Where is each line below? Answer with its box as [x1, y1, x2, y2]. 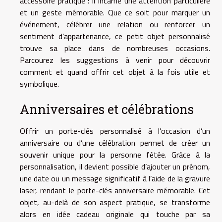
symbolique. [20, 77, 59, 90]
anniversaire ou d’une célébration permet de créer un [20, 136, 210, 149]
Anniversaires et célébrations [20, 101, 194, 117]
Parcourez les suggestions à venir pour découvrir [20, 54, 210, 66]
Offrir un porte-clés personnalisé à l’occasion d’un [20, 124, 210, 137]
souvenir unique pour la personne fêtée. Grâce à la [20, 148, 210, 161]
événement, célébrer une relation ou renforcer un [20, 18, 210, 30]
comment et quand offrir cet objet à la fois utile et [20, 65, 210, 78]
